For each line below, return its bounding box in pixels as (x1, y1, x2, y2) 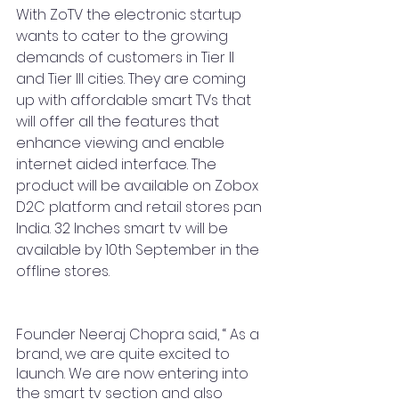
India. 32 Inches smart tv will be (16, 218, 232, 239)
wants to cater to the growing (16, 26, 232, 46)
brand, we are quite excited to (16, 344, 233, 364)
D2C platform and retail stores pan (16, 197, 265, 217)
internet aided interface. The (16, 154, 220, 175)
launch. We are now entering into (16, 363, 252, 384)
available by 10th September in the (16, 240, 263, 260)
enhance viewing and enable (16, 133, 228, 153)
